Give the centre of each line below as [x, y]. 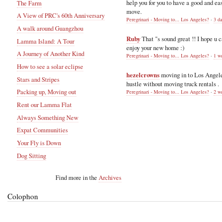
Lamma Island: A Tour [46, 41]
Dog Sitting [32, 155]
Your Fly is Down [39, 142]
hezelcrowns [143, 75]
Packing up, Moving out [47, 92]
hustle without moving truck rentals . [173, 83]
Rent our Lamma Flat [45, 104]
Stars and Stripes [38, 79]
